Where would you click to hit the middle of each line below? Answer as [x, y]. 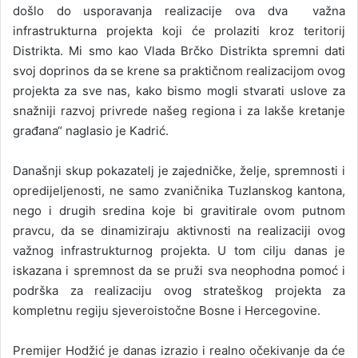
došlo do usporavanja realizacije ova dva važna [179, 11]
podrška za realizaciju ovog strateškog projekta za [179, 290]
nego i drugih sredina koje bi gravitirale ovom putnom [179, 211]
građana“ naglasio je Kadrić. [91, 131]
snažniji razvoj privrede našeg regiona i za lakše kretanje [179, 111]
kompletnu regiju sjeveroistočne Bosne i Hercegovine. [167, 310]
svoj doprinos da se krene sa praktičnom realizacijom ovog [179, 71]
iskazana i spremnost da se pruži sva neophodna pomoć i [179, 270]
